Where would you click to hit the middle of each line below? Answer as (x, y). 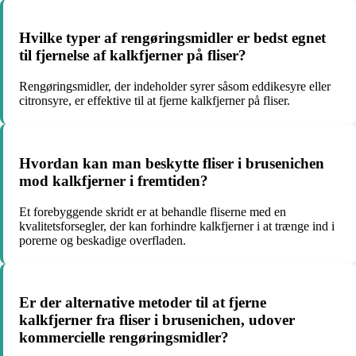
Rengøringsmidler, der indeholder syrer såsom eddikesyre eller (175, 87)
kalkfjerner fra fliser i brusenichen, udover (157, 320)
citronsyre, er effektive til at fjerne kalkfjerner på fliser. (155, 101)
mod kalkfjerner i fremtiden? (114, 180)
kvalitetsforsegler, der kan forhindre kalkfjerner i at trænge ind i (177, 226)
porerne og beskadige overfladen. (103, 240)
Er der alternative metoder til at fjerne (143, 303)
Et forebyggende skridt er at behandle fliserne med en (153, 211)
